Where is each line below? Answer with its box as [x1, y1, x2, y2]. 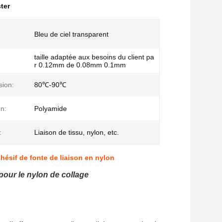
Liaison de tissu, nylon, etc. [34, 128, 119, 136]
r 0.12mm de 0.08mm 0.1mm [34, 61, 126, 69]
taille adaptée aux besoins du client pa [34, 53, 154, 61]
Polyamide [34, 105, 67, 112]
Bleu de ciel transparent [34, 30, 109, 38]
